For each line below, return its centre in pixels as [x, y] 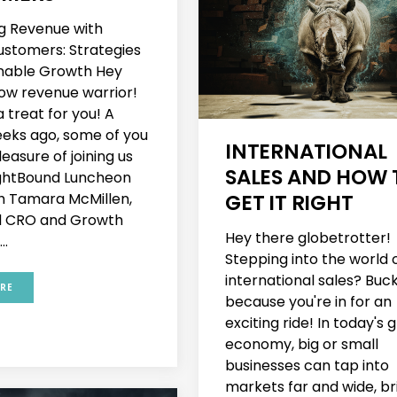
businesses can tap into [307, 365]
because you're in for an [308, 301]
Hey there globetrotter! [308, 237]
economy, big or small [302, 344]
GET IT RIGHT [289, 202]
